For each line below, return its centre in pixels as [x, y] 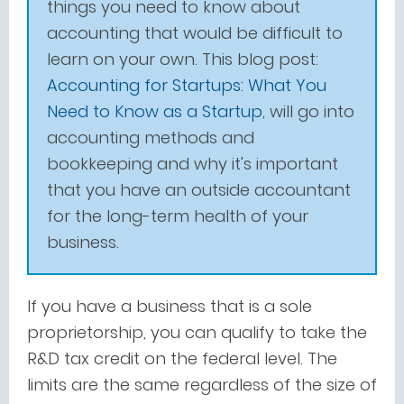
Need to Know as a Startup [155, 111]
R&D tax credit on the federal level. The [182, 358]
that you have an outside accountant [199, 190]
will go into [310, 111]
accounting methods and [151, 138]
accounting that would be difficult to [195, 33]
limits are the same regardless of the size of [202, 385]
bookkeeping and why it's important [193, 164]
